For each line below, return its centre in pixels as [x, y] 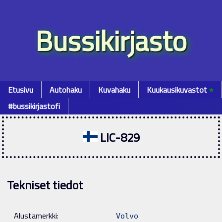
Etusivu [21, 89]
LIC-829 [118, 138]
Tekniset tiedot [45, 185]
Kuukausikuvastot [178, 89]
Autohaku [66, 89]
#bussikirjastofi [34, 106]
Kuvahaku [114, 89]
